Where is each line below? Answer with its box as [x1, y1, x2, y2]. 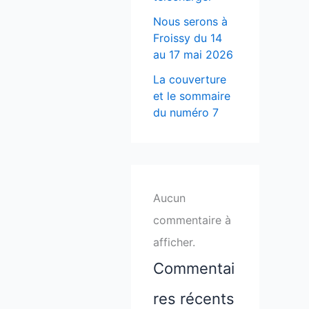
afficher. [153, 235, 195, 250]
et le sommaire [153, 89, 230, 103]
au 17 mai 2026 [153, 48, 233, 62]
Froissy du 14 [153, 31, 222, 46]
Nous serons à [153, 14, 228, 29]
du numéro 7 [153, 106, 219, 120]
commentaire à [153, 213, 231, 228]
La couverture [153, 72, 226, 87]
